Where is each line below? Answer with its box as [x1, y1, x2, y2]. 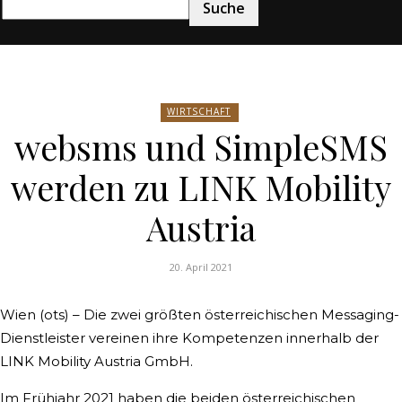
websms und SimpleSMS [14, 124, 388, 170]
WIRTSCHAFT [167, 105, 231, 118]
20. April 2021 [170, 260, 232, 275]
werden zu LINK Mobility [11, 164, 391, 210]
